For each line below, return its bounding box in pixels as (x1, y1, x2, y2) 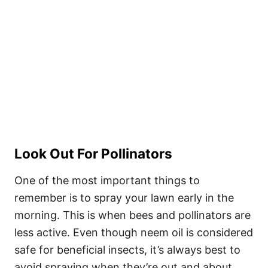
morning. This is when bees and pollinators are (14, 209, 251, 222)
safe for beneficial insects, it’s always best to (14, 243, 240, 257)
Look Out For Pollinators (14, 145, 172, 162)
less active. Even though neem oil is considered (14, 226, 253, 239)
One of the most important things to (14, 174, 200, 187)
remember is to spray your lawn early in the (14, 191, 234, 205)
